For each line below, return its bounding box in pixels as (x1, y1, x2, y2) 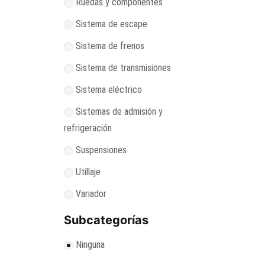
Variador (76, 188, 106, 199)
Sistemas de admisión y (76, 106, 163, 117)
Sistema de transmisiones (76, 62, 171, 73)
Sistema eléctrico (76, 84, 142, 95)
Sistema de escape (76, 18, 147, 30)
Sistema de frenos (76, 40, 144, 51)
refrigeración (64, 122, 112, 134)
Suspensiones (76, 144, 127, 156)
